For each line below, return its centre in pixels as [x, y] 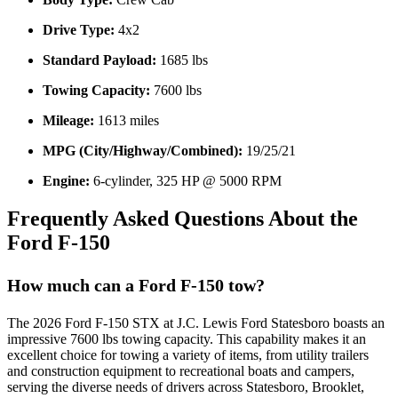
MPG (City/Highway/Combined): [143, 151]
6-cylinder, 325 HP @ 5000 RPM [186, 181]
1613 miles [127, 121]
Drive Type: [79, 30]
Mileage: [68, 121]
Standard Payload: [99, 60]
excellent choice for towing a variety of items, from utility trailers [188, 355]
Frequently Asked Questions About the [183, 219]
